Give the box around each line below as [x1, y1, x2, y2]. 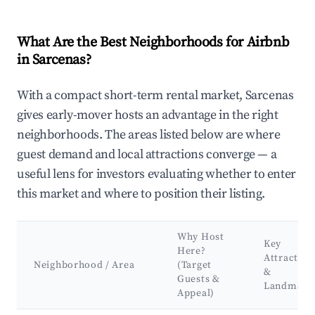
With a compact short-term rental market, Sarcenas [17, 87, 294, 104]
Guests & [177, 273, 220, 286]
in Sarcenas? [17, 51, 91, 70]
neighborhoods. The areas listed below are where [17, 127, 281, 143]
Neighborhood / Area [34, 259, 135, 272]
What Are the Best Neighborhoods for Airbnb [17, 34, 290, 52]
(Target [177, 259, 212, 272]
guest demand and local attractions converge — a [17, 146, 277, 163]
